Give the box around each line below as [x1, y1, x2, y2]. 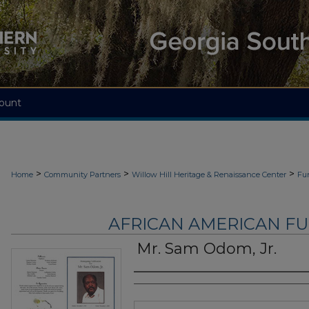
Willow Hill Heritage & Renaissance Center [132, 170, 286, 179]
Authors [134, 277, 188, 295]
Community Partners [44, 170, 121, 179]
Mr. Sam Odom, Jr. [137, 239, 277, 259]
